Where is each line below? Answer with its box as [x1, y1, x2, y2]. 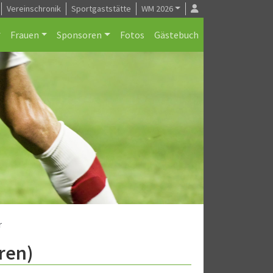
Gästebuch [154, 29, 199, 41]
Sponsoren [57, 29, 102, 41]
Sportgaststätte [71, 3, 131, 14]
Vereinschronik [6, 3, 61, 14]
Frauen [10, 29, 39, 41]
